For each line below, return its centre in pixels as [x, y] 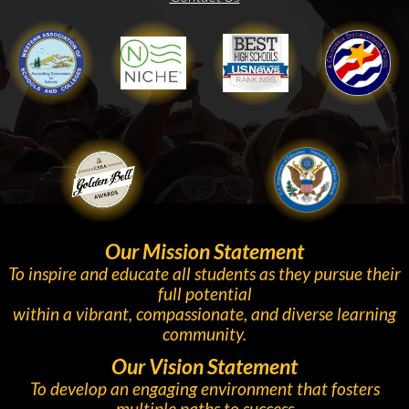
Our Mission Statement [204, 252]
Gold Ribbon [343, 180]
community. [204, 334]
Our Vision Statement [204, 367]
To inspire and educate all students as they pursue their [204, 274]
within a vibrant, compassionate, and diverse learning [204, 314]
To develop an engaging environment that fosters [204, 389]
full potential [204, 294]
